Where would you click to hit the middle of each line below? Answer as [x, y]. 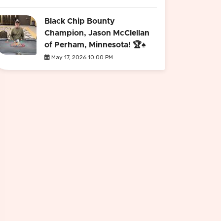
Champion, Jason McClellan [97, 33]
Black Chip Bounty [80, 21]
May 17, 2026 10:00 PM [81, 57]
